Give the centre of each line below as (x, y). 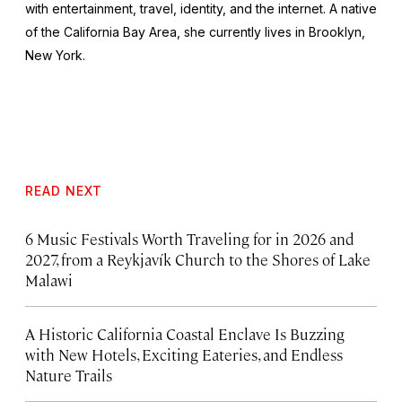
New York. (55, 55)
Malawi (49, 280)
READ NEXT (64, 190)
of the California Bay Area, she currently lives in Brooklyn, (195, 31)
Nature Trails (69, 375)
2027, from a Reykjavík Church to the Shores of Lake (198, 259)
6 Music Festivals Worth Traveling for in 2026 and (189, 238)
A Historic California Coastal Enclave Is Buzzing (185, 333)
